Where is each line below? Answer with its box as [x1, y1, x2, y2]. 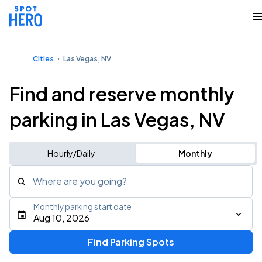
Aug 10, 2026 [33, 212, 89, 224]
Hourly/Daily [47, 148, 95, 158]
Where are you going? [33, 175, 127, 187]
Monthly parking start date [33, 202, 132, 212]
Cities [33, 54, 54, 63]
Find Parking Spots [87, 236, 174, 248]
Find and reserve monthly [9, 82, 235, 105]
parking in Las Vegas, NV [9, 108, 225, 131]
